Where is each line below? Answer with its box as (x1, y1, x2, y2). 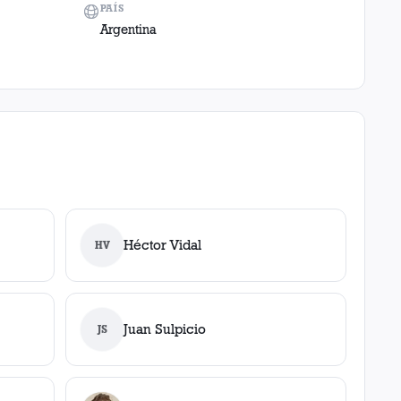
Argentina (99, 21, 157, 38)
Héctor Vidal (124, 236, 201, 253)
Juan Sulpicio (124, 320, 206, 337)
